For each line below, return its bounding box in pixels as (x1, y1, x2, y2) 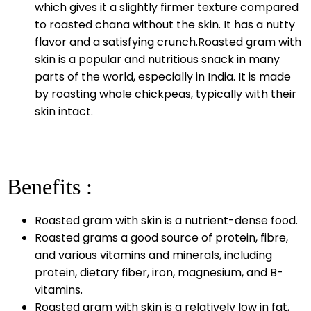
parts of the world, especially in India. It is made (35, 68, 291, 85)
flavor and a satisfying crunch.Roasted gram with (35, 33, 301, 50)
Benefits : (7, 174, 92, 199)
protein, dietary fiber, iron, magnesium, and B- (35, 264, 283, 280)
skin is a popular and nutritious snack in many (35, 51, 280, 67)
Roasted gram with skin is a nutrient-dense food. (35, 212, 298, 228)
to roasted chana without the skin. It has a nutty (35, 16, 295, 33)
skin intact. (35, 103, 93, 119)
